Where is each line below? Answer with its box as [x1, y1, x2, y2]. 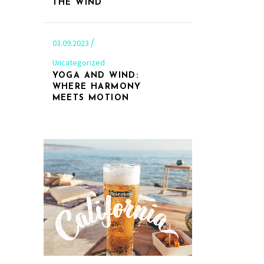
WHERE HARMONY [52, 82, 141, 91]
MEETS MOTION [52, 93, 130, 103]
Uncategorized [52, 57, 105, 68]
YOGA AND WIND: [52, 71, 139, 80]
